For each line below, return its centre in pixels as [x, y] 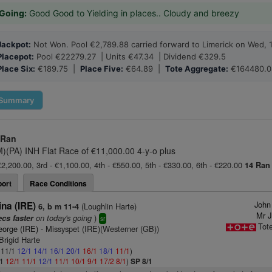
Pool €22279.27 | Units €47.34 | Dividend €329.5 [130, 56]
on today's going [63, 218]
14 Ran [257, 165]
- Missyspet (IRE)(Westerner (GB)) [99, 229]
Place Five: [102, 69]
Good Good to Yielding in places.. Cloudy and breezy [133, 13]
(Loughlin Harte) [108, 206]
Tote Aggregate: [197, 69]
